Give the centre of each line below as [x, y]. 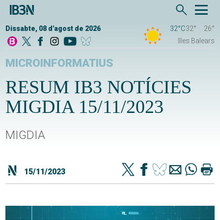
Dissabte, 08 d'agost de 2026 [53, 29]
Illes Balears [196, 41]
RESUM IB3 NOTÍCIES [99, 87]
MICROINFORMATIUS [60, 63]
